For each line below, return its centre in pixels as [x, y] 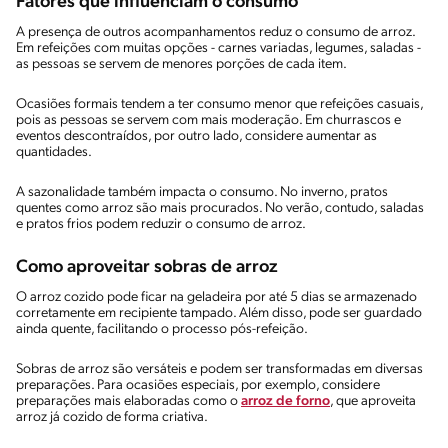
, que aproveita [373, 401]
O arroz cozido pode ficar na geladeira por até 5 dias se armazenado [216, 297]
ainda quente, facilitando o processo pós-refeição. [162, 329]
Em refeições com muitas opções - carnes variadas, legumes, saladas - [218, 48]
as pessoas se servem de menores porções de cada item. [181, 64]
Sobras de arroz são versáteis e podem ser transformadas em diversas [219, 369]
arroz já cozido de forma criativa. [112, 417]
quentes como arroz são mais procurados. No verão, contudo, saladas [220, 208]
